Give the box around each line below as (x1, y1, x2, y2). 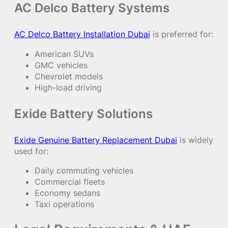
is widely (177, 134, 213, 145)
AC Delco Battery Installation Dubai (14, 29, 150, 40)
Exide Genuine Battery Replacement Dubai (14, 134, 177, 145)
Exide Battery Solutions (14, 106, 153, 121)
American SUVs (35, 48, 94, 59)
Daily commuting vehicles (35, 165, 133, 176)
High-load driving (35, 82, 102, 93)
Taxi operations (35, 199, 94, 210)
